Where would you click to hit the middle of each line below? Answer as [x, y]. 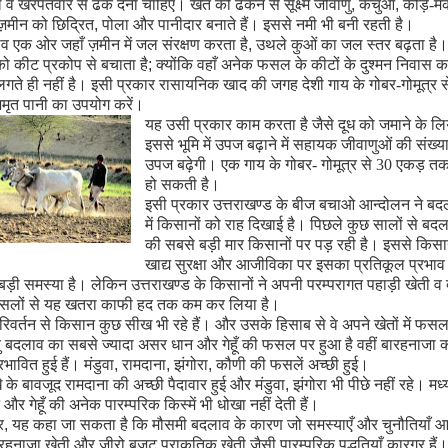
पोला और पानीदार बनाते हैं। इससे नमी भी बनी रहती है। [257, 24]
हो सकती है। [183, 184]
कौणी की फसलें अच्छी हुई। [292, 364]
